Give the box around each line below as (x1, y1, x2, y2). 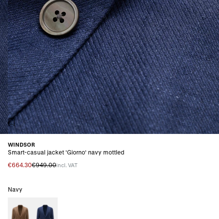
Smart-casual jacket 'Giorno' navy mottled (8, 148, 124, 155)
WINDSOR (8, 141, 35, 148)
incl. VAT (56, 161, 78, 168)
